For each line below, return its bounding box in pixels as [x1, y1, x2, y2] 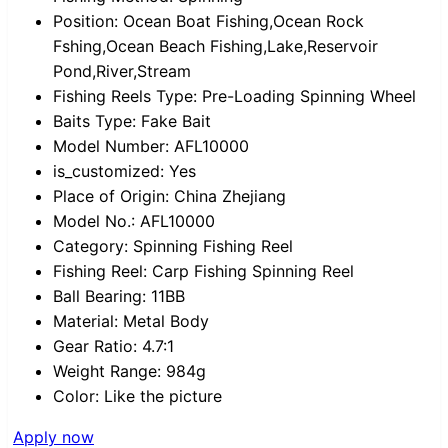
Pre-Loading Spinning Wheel [202, 86, 416, 107]
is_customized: [53, 161, 164, 182]
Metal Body [123, 311, 209, 332]
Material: [53, 311, 118, 332]
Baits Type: [53, 111, 136, 132]
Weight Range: [53, 361, 161, 382]
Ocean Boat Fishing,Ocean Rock [123, 11, 364, 32]
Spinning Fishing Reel [133, 236, 293, 257]
